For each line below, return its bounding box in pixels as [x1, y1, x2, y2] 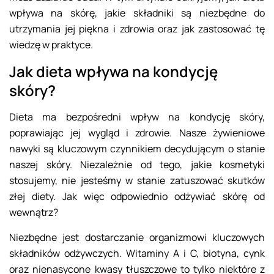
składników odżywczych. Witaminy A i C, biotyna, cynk [9, 246, 265, 261]
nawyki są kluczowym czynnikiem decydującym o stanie [9, 142, 265, 156]
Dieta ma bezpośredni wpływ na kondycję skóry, [9, 110, 265, 124]
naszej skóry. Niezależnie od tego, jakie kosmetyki [9, 158, 265, 172]
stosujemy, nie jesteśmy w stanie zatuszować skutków [9, 174, 265, 188]
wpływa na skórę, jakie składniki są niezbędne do [9, 6, 265, 20]
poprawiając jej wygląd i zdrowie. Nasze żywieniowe [9, 126, 265, 140]
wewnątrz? [9, 206, 58, 220]
